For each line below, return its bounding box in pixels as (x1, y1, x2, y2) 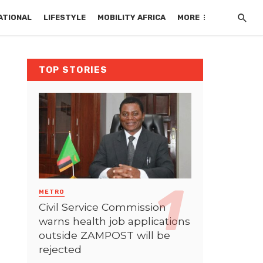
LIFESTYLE (43, 13, 86, 22)
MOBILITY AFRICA (97, 13, 166, 22)
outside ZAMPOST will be (39, 228, 170, 241)
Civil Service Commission (39, 200, 166, 213)
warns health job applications (39, 214, 190, 227)
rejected (39, 242, 82, 255)
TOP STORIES (39, 65, 108, 75)
